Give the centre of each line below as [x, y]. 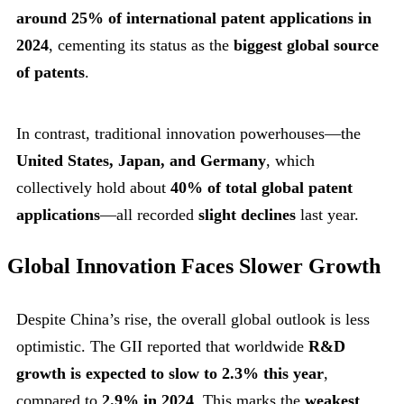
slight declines [247, 214]
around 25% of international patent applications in [194, 18]
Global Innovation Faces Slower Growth [194, 266]
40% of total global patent [262, 187]
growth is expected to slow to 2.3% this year [170, 374]
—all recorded [149, 214]
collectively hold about [93, 187]
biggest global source [306, 45]
